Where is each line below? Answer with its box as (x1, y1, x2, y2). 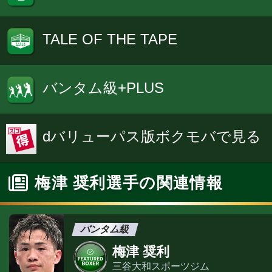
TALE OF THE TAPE (42, 30, 177, 47)
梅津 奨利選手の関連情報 (35, 174, 223, 192)
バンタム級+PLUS (42, 79, 164, 96)
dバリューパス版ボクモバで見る (42, 127, 261, 144)
